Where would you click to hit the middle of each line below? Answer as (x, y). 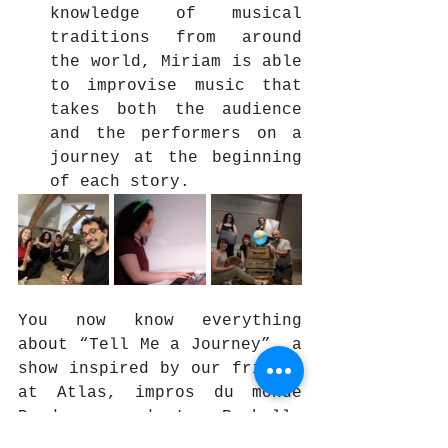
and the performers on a (176, 133)
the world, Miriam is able (176, 61)
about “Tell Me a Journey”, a (160, 344)
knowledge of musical (176, 13)
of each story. (120, 181)
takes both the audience (176, 109)
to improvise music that (176, 85)
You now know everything (160, 320)
